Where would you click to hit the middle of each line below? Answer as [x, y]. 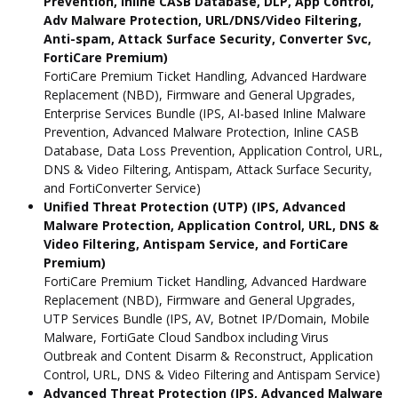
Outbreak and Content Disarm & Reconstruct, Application [208, 355]
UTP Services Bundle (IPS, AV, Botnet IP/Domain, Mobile [207, 318]
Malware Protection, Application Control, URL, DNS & [211, 225]
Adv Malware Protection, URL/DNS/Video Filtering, [203, 20]
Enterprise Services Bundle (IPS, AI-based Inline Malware [205, 113]
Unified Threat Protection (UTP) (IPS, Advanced [195, 206]
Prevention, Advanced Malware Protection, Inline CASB [201, 131]
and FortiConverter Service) [122, 187]
